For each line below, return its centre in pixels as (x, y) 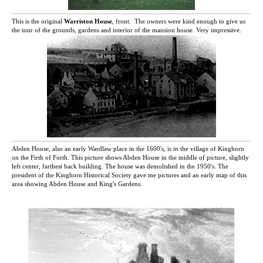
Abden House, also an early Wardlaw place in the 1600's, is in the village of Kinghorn (128, 148)
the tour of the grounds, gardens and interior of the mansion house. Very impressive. (127, 30)
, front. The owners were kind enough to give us (179, 21)
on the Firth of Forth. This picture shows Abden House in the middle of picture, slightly (130, 157)
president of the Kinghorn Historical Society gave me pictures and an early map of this (129, 175)
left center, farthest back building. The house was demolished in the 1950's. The (120, 166)
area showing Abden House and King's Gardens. (77, 183)
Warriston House (88, 21)
